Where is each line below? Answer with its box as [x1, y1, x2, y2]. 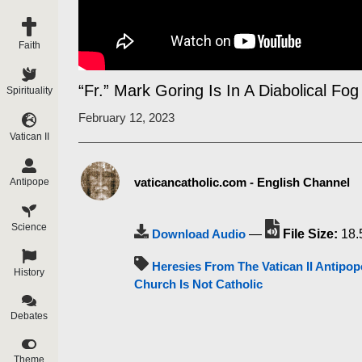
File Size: [283, 227, 338, 241]
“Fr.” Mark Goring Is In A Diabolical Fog [78, 82, 359, 99]
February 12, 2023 [78, 110, 175, 124]
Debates [11, 309, 48, 322]
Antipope [9, 175, 49, 187]
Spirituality [6, 85, 53, 97]
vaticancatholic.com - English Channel [134, 175, 350, 189]
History [14, 266, 44, 278]
